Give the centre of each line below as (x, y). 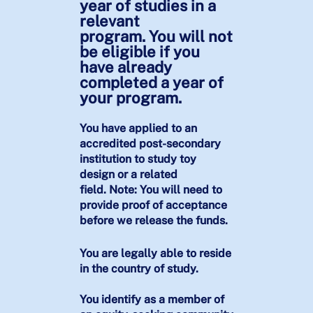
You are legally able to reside (155, 254)
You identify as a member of (152, 300)
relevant (109, 21)
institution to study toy (138, 159)
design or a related (128, 175)
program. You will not (156, 37)
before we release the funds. (153, 221)
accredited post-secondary (150, 144)
